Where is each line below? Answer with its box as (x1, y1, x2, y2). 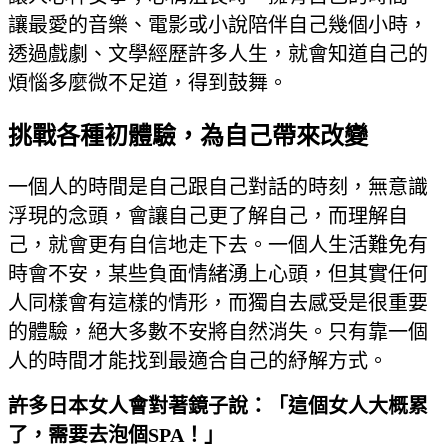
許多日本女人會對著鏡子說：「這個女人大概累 (8, 394, 428, 417)
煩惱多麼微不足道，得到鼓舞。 (8, 72, 288, 95)
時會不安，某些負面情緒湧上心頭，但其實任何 (8, 262, 428, 285)
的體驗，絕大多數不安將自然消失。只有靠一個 (8, 320, 428, 343)
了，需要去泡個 (8, 423, 148, 446)
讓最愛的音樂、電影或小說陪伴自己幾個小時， (8, 14, 428, 37)
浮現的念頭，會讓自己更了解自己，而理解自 (8, 204, 408, 227)
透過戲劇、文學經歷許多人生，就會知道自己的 (8, 43, 428, 66)
